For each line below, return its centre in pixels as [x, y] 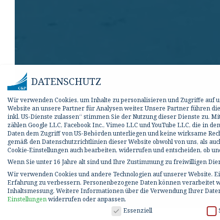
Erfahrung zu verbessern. [44, 182]
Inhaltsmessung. [31, 191]
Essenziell [138, 210]
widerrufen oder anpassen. [86, 199]
